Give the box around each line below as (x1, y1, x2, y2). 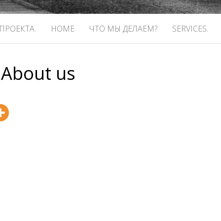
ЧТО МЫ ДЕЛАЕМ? (89, 23, 157, 34)
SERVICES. (172, 23, 208, 34)
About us (1, 61, 76, 85)
